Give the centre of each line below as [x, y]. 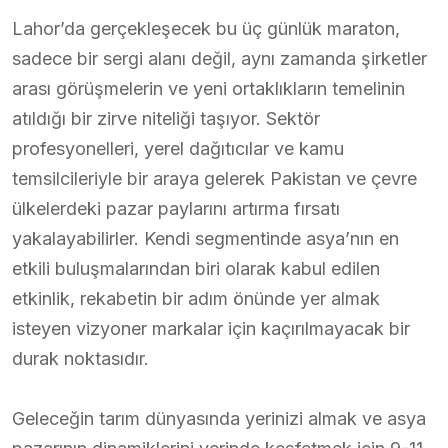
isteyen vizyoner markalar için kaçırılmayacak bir [211, 328]
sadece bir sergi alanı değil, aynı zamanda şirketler [219, 58]
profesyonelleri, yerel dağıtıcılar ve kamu [178, 148]
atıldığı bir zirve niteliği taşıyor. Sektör [166, 118]
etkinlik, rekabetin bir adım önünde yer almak [196, 298]
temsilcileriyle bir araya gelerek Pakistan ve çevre [214, 178]
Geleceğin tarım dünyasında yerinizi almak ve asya [219, 418]
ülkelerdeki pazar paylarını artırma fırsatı [176, 208]
